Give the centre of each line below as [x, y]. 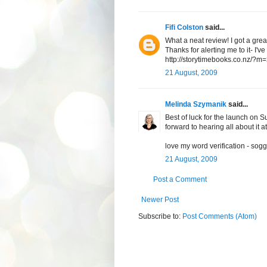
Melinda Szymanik [196, 105]
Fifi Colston [184, 28]
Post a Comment [180, 180]
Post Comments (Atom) [220, 217]
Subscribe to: [160, 217]
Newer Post [160, 200]
